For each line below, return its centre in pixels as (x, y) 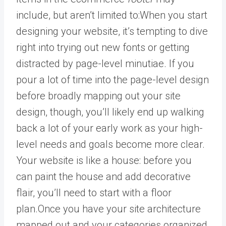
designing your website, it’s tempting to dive (112, 31)
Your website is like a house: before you (104, 160)
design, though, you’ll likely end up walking (110, 112)
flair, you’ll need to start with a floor (94, 192)
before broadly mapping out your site (98, 96)
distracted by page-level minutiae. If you (105, 63)
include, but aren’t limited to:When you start (112, 15)
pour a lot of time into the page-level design (112, 79)
